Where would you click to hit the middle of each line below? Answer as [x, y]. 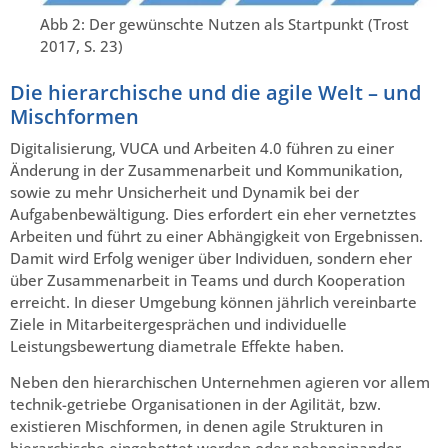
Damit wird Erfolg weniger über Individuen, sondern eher [211, 258]
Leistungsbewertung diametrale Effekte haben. [177, 346]
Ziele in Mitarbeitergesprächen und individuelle [178, 324]
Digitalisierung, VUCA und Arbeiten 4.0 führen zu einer [202, 148]
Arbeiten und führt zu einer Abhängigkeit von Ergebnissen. [216, 236]
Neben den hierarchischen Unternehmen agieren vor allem [220, 382]
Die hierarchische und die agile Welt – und [215, 93]
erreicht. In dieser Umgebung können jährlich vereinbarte [213, 302]
